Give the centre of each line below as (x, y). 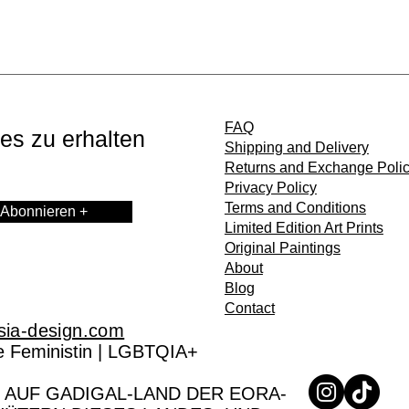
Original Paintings (282, 248)
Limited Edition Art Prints (304, 228)
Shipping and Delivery (296, 147)
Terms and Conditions (295, 208)
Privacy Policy (270, 188)
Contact (249, 308)
